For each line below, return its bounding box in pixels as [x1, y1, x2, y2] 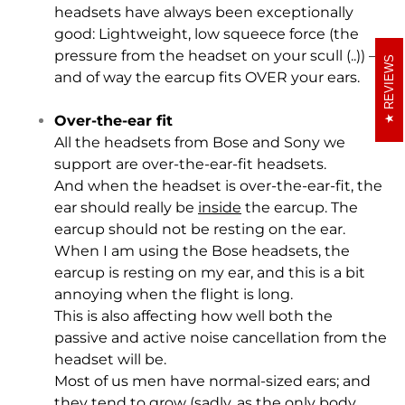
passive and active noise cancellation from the [54, 328, 387, 346]
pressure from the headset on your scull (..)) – [54, 46, 376, 64]
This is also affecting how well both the [54, 306, 333, 325]
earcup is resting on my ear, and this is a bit [54, 263, 365, 281]
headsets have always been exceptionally [54, 3, 353, 21]
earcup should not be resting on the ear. [54, 220, 345, 238]
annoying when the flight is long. [54, 285, 293, 303]
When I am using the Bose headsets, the [54, 241, 350, 259]
